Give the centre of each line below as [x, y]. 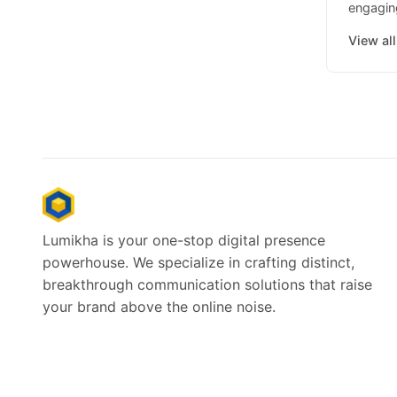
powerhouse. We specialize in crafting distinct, [198, 262]
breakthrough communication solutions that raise [207, 284]
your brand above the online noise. [159, 306]
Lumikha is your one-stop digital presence [184, 240]
